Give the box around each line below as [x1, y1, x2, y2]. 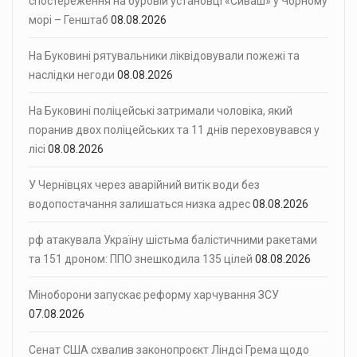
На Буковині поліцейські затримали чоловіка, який [29, 104, 292, 117]
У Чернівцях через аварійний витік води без [29, 178, 260, 191]
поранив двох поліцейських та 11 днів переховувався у [29, 123, 320, 136]
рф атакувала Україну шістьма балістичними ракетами [29, 233, 317, 246]
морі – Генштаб [29, 13, 108, 26]
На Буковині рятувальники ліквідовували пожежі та [29, 49, 300, 62]
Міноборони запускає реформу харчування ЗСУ [29, 288, 279, 301]
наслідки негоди [29, 68, 115, 81]
